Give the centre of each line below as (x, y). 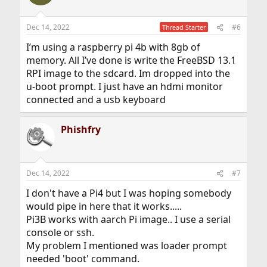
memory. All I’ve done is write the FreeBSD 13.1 (131, 60)
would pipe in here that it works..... (104, 206)
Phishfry (80, 129)
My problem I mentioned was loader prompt (126, 246)
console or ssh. (60, 232)
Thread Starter (184, 27)
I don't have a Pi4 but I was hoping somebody (128, 193)
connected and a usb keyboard (96, 100)
